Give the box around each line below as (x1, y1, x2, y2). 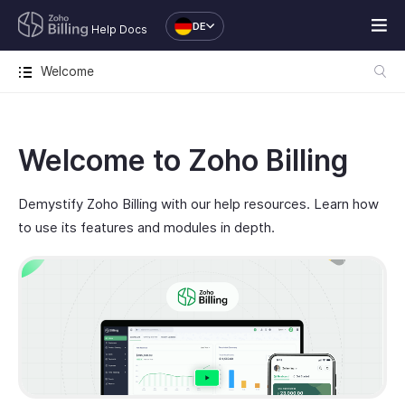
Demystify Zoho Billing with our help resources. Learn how (18, 195, 379, 212)
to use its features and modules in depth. (18, 219, 275, 236)
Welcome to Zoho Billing (18, 143, 348, 178)
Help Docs (91, 23, 147, 36)
